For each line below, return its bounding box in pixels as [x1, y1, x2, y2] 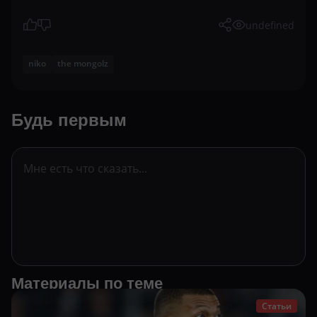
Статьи [262, 299, 292, 312]
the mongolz [57, 57, 108, 69]
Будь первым [11, 110, 127, 129]
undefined [246, 18, 294, 32]
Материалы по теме [11, 274, 163, 292]
